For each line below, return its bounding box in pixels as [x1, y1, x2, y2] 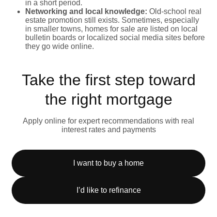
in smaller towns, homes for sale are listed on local [25, 24, 198, 33]
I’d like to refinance [76, 186, 141, 194]
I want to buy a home [73, 158, 144, 167]
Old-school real [147, 7, 201, 15]
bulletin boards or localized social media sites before [25, 33, 205, 42]
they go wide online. [25, 42, 94, 50]
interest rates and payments [61, 125, 156, 134]
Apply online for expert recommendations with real [23, 116, 194, 125]
